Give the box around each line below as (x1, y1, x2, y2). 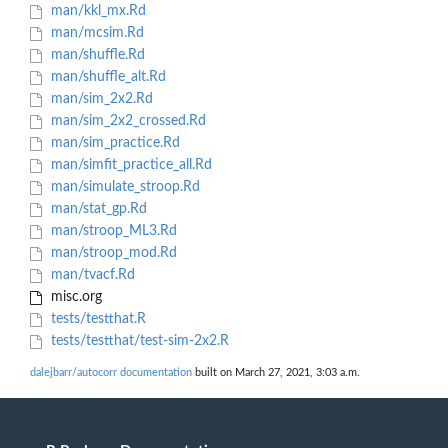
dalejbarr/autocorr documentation (30, 367, 192, 379)
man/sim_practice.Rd (46, 136, 180, 151)
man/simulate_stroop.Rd (46, 180, 200, 195)
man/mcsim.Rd (46, 26, 144, 41)
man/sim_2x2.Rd (46, 92, 153, 107)
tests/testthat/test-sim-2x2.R (46, 334, 229, 349)
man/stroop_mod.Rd (46, 246, 177, 261)
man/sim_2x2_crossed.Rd (46, 114, 206, 129)
